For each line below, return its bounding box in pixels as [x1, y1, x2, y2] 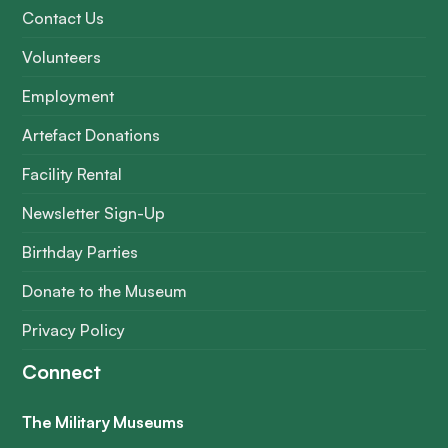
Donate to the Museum [22, 280, 188, 301]
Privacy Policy [22, 319, 126, 340]
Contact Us [22, 7, 105, 28]
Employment [22, 85, 115, 106]
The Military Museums [22, 411, 184, 432]
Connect [22, 358, 102, 384]
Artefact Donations [22, 124, 161, 145]
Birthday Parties [22, 241, 139, 262]
